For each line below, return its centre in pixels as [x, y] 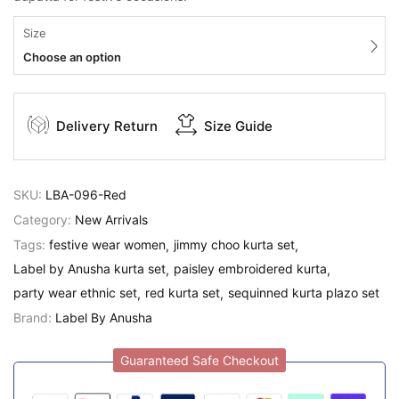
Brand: [34, 317]
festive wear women [107, 244]
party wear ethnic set [75, 292]
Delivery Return [107, 126]
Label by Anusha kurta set [90, 268]
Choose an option [72, 57]
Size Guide [238, 126]
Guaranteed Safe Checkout [199, 360]
